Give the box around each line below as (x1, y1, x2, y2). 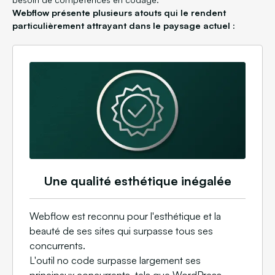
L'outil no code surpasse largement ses (29, 254, 201, 267)
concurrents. (29, 239, 85, 252)
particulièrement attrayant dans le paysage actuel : (12, 20, 235, 31)
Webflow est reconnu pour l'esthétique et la (29, 210, 221, 223)
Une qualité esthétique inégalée (44, 173, 231, 189)
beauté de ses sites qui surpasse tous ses (29, 225, 213, 238)
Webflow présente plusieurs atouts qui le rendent (12, 7, 226, 18)
